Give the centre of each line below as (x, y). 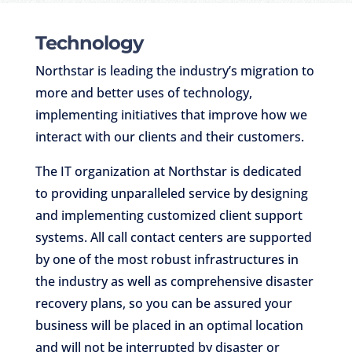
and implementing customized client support (169, 215)
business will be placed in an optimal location (169, 325)
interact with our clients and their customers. (169, 136)
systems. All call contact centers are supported (173, 237)
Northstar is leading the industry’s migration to (174, 70)
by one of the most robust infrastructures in (167, 259)
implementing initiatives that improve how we (171, 114)
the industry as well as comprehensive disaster (174, 281)
